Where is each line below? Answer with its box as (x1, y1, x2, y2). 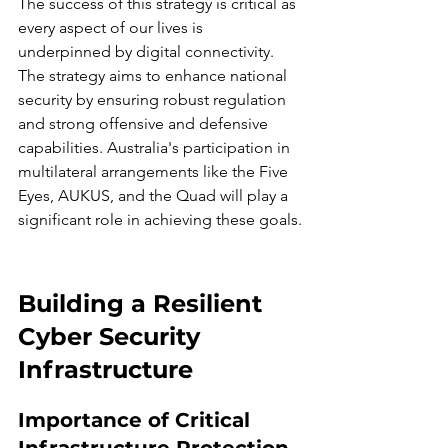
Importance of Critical (18, 408, 256, 432)
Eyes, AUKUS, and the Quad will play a (18, 186, 292, 205)
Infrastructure (18, 355, 193, 384)
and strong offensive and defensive (18, 114, 272, 133)
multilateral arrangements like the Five (18, 162, 292, 181)
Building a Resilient (18, 289, 269, 318)
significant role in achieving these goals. (18, 210, 302, 229)
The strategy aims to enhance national (18, 66, 291, 85)
